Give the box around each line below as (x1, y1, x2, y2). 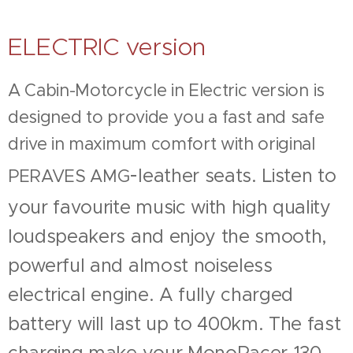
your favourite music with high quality (8, 195, 331, 218)
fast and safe (221, 106, 325, 128)
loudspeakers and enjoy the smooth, (8, 225, 328, 247)
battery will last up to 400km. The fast (8, 312, 341, 335)
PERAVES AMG (8, 165, 130, 187)
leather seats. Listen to (138, 164, 336, 187)
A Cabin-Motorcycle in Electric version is (8, 80, 325, 101)
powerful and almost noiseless (8, 254, 273, 277)
